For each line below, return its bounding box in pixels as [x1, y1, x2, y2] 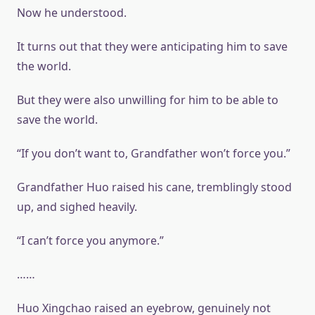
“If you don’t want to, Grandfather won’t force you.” [17, 146, 290, 161]
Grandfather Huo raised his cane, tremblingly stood [17, 179, 292, 195]
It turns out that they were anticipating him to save [17, 39, 288, 54]
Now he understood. [17, 5, 127, 20]
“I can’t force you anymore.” [17, 233, 164, 248]
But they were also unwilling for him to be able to [17, 92, 278, 108]
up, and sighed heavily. [17, 199, 137, 214]
